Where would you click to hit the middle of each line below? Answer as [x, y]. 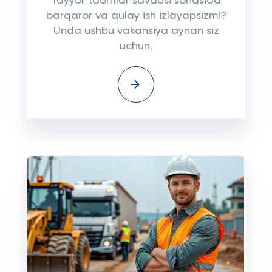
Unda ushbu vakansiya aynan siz [136, 31]
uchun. [136, 46]
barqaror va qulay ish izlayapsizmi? [136, 16]
